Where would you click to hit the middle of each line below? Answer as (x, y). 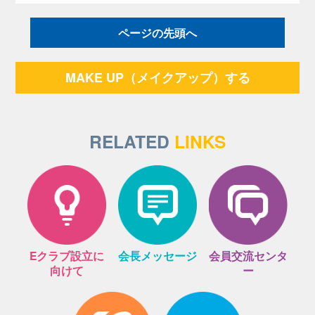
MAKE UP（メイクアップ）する (157, 77)
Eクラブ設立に (66, 255)
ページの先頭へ (157, 32)
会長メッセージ (157, 255)
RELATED (132, 141)
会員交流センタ (248, 255)
